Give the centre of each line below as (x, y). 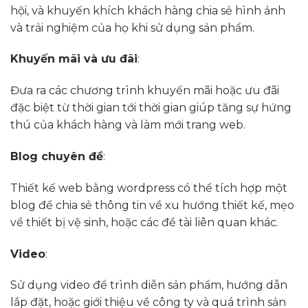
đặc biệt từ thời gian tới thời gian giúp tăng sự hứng (151, 108)
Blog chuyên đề (57, 157)
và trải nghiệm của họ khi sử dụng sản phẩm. (132, 27)
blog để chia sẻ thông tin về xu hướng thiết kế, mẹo (152, 205)
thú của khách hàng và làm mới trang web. (128, 125)
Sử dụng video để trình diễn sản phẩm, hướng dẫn (149, 285)
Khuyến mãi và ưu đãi (74, 59)
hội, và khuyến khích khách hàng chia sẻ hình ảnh (148, 10)
